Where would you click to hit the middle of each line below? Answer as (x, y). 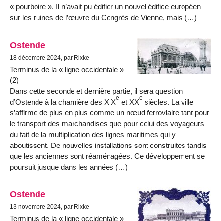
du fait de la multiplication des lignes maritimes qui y (93, 134)
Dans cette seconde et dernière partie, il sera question (96, 91)
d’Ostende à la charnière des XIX (63, 102)
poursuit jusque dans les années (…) (69, 167)
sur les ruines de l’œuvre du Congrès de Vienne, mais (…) (103, 18)
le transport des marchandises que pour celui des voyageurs (107, 123)
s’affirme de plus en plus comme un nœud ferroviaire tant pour (110, 112)
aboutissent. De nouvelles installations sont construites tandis (108, 145)
